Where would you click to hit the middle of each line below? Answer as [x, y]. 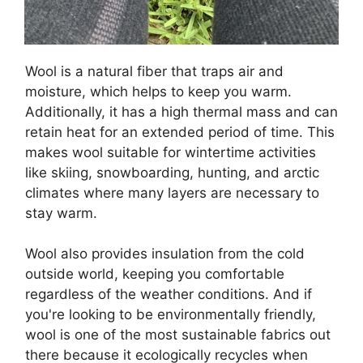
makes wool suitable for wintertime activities [171, 152]
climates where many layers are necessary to [172, 192]
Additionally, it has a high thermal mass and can [181, 111]
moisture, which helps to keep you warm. [158, 91]
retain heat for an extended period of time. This [180, 132]
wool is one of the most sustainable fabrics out [178, 335]
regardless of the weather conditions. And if [169, 295]
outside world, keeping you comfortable [155, 274]
